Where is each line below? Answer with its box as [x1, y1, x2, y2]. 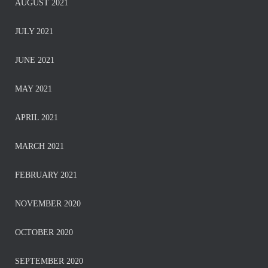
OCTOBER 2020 [15, 228, 73, 237]
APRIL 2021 [15, 113, 58, 123]
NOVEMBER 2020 [15, 199, 81, 209]
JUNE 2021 [15, 56, 54, 65]
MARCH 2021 [15, 142, 64, 151]
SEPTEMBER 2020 [15, 257, 83, 266]
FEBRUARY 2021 [15, 170, 77, 180]
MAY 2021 [15, 84, 52, 94]
